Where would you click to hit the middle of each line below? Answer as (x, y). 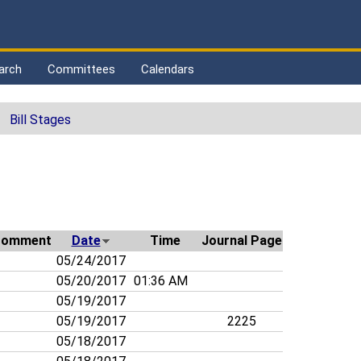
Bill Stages (40, 120)
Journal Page (242, 241)
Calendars (168, 69)
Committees (81, 69)
